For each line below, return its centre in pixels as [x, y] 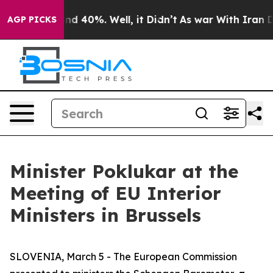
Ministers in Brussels [105, 215]
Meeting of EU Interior [115, 193]
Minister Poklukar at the [124, 171]
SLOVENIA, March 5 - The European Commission [123, 257]
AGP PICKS [32, 19]
